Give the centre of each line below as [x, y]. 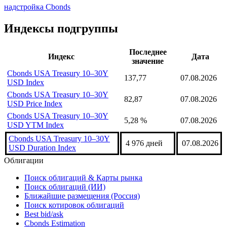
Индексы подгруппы [61, 28]
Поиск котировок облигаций [74, 205]
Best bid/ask [44, 214]
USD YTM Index [35, 125]
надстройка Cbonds [37, 7]
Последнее [148, 52]
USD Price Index [35, 103]
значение [148, 61]
